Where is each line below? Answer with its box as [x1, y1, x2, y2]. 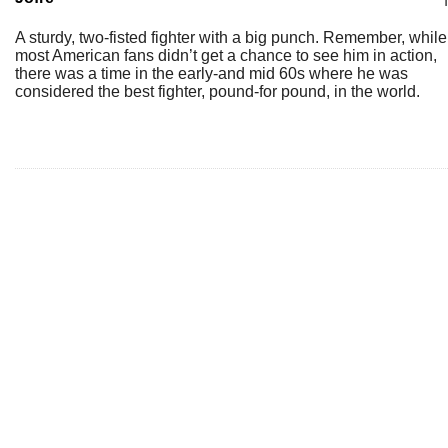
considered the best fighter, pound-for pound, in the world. [15, 83, 420, 100]
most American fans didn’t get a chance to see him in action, [15, 47, 437, 64]
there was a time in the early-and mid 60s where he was [15, 65, 408, 82]
